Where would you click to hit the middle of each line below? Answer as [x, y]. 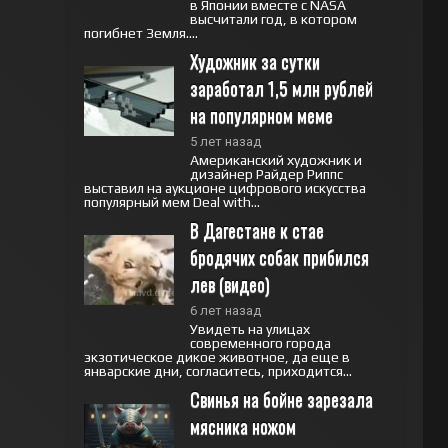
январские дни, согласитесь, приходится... [217, 371]
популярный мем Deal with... [171, 202]
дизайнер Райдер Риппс [266, 174]
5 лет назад [225, 141]
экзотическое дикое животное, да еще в [216, 357]
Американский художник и [275, 160]
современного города [260, 343]
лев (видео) [229, 284]
